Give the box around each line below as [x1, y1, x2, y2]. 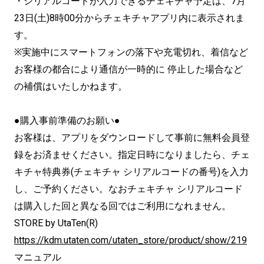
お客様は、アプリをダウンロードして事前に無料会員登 [14, 131, 250, 143]
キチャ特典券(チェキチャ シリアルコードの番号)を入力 [14, 166, 249, 177]
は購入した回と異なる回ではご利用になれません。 [14, 200, 231, 212]
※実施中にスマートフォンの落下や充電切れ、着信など [14, 46, 248, 58]
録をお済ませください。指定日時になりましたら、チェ [14, 148, 250, 160]
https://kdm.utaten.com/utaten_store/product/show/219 [14, 234, 247, 246]
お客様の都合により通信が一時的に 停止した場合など [14, 63, 243, 75]
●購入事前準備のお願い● [14, 114, 120, 126]
